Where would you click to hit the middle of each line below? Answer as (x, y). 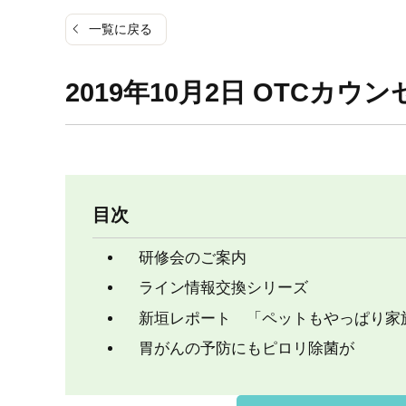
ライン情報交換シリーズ (216, 288)
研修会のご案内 (185, 258)
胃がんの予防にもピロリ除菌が (239, 348)
